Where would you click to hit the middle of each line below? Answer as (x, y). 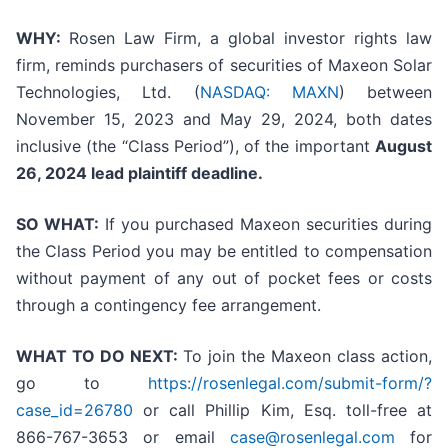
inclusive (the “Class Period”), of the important (195, 146)
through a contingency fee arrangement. (168, 305)
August (403, 146)
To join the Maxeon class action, (307, 356)
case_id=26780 (74, 410)
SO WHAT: (57, 224)
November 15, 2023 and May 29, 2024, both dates (224, 119)
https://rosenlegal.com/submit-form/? (290, 383)
